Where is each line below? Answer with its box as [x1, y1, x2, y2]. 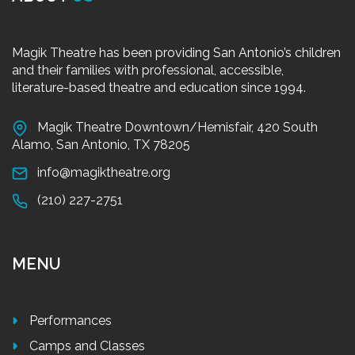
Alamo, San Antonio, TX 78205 [12, 136, 190, 152]
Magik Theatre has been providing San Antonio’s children [12, 44, 341, 60]
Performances [29, 312, 112, 328]
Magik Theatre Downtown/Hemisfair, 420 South [37, 119, 318, 135]
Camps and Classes [29, 338, 145, 353]
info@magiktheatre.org [37, 164, 170, 180]
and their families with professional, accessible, [12, 62, 284, 78]
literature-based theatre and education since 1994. [12, 79, 306, 95]
